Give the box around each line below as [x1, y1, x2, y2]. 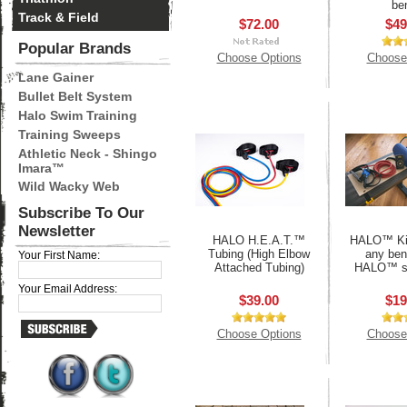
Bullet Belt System [18, 89, 132, 104]
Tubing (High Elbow [208, 247, 310, 261]
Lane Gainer [18, 70, 94, 84]
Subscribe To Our [18, 204, 144, 222]
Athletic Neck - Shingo [18, 146, 157, 161]
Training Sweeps [18, 127, 121, 142]
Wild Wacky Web [18, 179, 120, 194]
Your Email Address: [18, 283, 117, 294]
